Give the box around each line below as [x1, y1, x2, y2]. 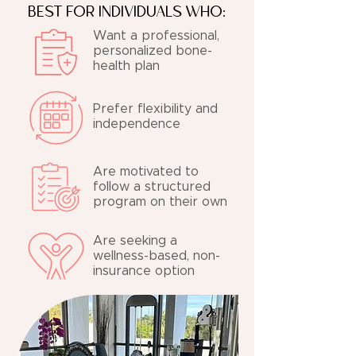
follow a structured [93, 180, 211, 193]
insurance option [93, 265, 195, 277]
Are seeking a [93, 234, 177, 247]
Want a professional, [93, 29, 219, 42]
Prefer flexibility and [93, 103, 218, 115]
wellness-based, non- [93, 250, 220, 262]
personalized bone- [93, 44, 212, 57]
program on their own [93, 195, 227, 208]
